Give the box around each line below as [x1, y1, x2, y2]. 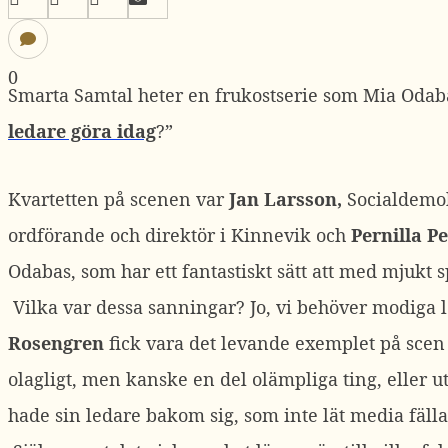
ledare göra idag [8, 119, 156, 143]
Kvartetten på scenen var [8, 187, 229, 211]
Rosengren [8, 331, 104, 355]
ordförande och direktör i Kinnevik [8, 223, 311, 247]
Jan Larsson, [229, 187, 347, 211]
